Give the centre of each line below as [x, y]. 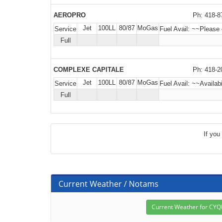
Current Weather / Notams [109, 184]
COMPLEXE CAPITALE [89, 70]
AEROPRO [70, 15]
